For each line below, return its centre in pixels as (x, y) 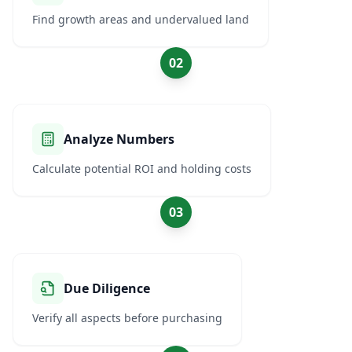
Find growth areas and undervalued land (141, 19)
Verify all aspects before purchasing (127, 318)
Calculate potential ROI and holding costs (142, 169)
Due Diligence (107, 288)
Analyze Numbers (119, 139)
